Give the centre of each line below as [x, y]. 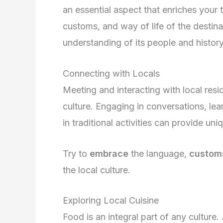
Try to [76, 153]
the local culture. [97, 170]
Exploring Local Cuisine [111, 201]
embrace [109, 153]
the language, [159, 153]
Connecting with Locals [111, 73]
